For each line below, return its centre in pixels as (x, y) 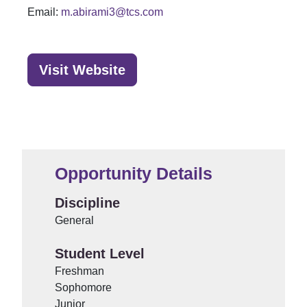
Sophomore (83, 287)
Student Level (100, 254)
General (74, 220)
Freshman (79, 271)
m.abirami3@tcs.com (112, 12)
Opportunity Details (134, 173)
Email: (44, 12)
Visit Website (82, 70)
